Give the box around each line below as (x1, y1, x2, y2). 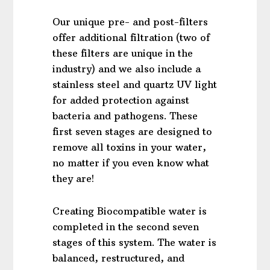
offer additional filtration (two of (52, 31, 210, 43)
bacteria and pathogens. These (52, 109, 198, 122)
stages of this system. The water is (52, 236, 217, 248)
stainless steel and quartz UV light (52, 78, 218, 90)
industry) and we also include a (52, 62, 201, 75)
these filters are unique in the (52, 46, 193, 59)
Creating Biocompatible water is (52, 204, 207, 217)
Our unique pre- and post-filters (52, 15, 209, 28)
